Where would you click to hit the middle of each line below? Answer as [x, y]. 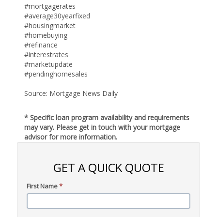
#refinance [41, 45]
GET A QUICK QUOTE [108, 167]
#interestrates [46, 54]
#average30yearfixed [57, 15]
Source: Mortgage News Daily [71, 93]
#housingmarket [50, 25]
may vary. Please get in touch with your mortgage [102, 127]
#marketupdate [48, 64]
